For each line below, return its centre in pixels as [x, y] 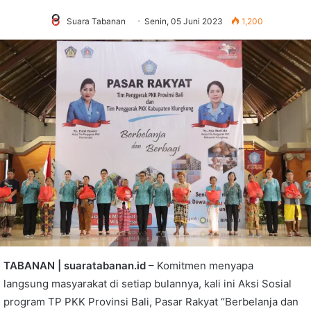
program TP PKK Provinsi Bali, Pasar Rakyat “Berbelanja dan [151, 301]
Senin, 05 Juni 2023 [183, 21]
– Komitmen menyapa [200, 265]
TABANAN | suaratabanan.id [75, 265]
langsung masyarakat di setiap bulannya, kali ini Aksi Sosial [148, 283]
